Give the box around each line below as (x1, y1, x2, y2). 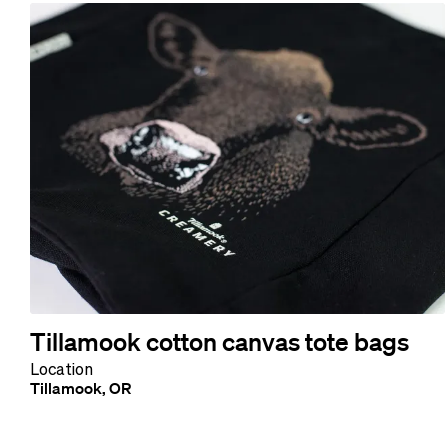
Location (30, 359, 93, 378)
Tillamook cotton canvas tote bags (30, 325, 409, 356)
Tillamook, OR (30, 377, 131, 398)
